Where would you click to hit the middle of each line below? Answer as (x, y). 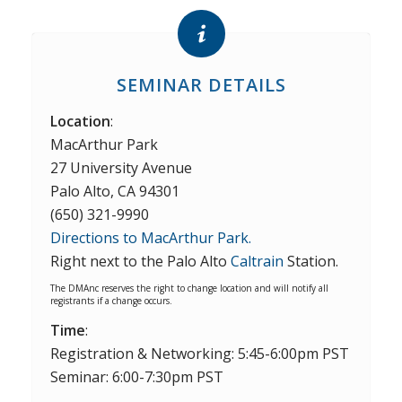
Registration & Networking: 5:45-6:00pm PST (199, 354)
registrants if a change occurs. (111, 300)
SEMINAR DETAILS (201, 84)
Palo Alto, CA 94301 (114, 191)
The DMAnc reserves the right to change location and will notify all (189, 288)
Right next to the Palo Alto (140, 261)
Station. (310, 261)
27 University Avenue (121, 167)
